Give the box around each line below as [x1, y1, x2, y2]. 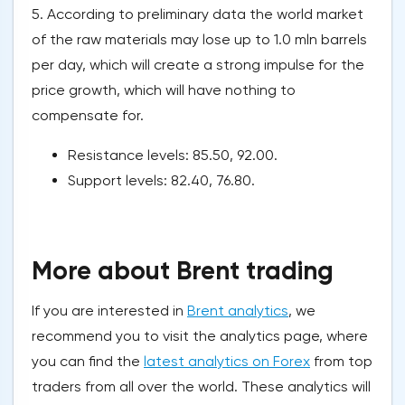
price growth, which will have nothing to [32, 81, 296, 99]
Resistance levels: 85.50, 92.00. [68, 146, 278, 165]
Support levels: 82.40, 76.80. [68, 172, 255, 190]
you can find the [32, 353, 144, 371]
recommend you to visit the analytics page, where [32, 327, 368, 345]
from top [310, 353, 372, 371]
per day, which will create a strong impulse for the [32, 56, 364, 74]
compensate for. [32, 107, 144, 125]
